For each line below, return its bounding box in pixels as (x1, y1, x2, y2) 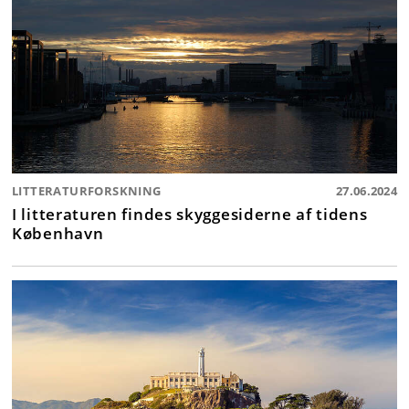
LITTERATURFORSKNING (12, 183, 162, 200)
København (12, 222, 104, 245)
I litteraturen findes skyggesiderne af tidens (12, 203, 368, 225)
